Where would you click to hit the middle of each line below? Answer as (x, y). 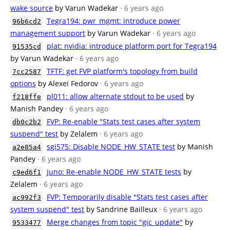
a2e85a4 (27, 147)
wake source (32, 8)
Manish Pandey (37, 109)
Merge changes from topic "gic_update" (115, 222)
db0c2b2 (27, 122)
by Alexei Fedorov (68, 83)
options (23, 83)
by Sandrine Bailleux (122, 209)
